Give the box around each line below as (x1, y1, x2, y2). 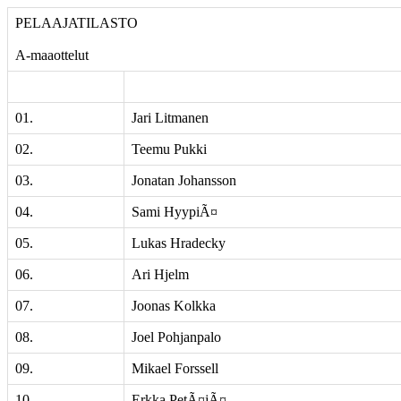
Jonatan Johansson (132, 173, 236, 188)
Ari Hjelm (132, 267, 189, 282)
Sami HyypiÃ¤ (132, 204, 218, 219)
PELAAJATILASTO (15, 15, 138, 30)
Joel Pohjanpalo (132, 329, 221, 345)
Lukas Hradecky (132, 235, 226, 251)
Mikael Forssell (132, 361, 218, 376)
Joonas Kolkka (132, 298, 216, 313)
